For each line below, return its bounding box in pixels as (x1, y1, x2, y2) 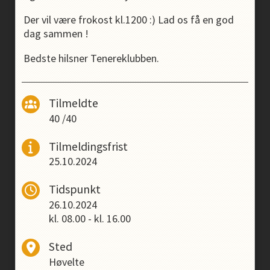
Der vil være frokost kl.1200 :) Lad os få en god (24, 13, 234, 27)
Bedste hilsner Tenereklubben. (24, 51, 159, 65)
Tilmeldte (49, 96, 98, 110)
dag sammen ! (24, 27, 91, 40)
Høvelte (49, 254, 84, 269)
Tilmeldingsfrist (49, 139, 128, 154)
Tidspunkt (49, 182, 101, 197)
